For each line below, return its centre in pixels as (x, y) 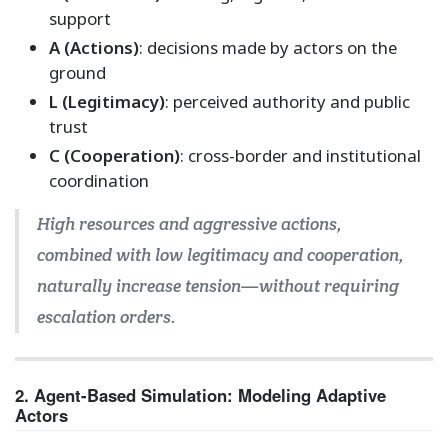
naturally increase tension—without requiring (217, 286)
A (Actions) (93, 47)
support (79, 18)
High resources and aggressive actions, (189, 224)
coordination (98, 181)
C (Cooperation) (114, 156)
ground (77, 72)
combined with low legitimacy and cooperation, (220, 255)
